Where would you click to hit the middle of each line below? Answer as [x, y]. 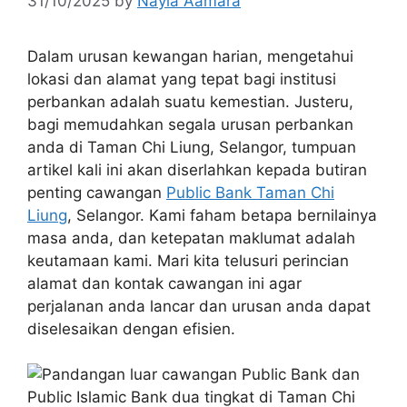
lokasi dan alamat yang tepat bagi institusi [182, 79]
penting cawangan [97, 192]
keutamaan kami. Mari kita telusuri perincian [188, 260]
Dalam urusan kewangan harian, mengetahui [190, 56]
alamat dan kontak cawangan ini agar [164, 283]
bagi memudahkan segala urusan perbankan [190, 124]
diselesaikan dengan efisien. [131, 328]
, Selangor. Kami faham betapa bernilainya [222, 215]
